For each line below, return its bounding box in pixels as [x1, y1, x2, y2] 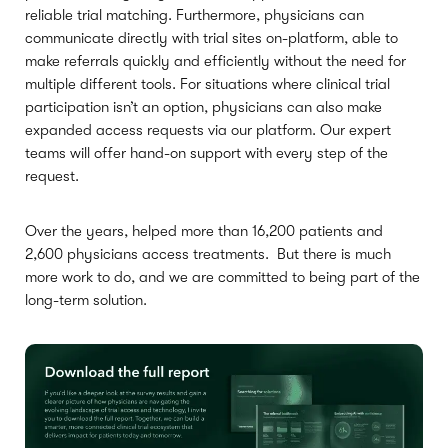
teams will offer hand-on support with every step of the [25, 143, 388, 162]
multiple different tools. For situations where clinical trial [25, 74, 390, 93]
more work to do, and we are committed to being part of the [25, 267, 420, 286]
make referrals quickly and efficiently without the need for [25, 51, 406, 70]
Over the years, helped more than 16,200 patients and [25, 221, 383, 240]
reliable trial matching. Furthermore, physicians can [25, 5, 364, 24]
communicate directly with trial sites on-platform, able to [25, 28, 398, 47]
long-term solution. [25, 290, 147, 309]
